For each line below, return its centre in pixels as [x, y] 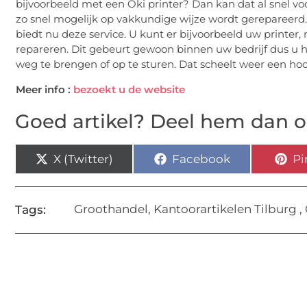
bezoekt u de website [129, 89]
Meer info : [45, 89]
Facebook [201, 159]
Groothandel [111, 209]
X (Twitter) [83, 159]
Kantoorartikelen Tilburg [225, 209]
